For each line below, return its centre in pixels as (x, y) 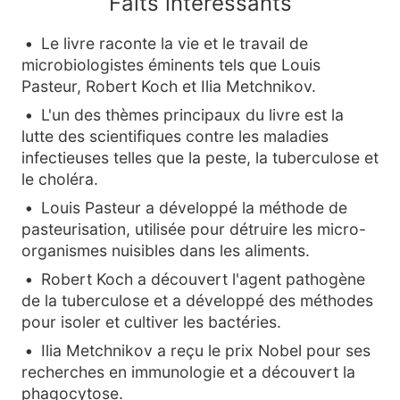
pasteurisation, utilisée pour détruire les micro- (194, 229)
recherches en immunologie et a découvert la (188, 372)
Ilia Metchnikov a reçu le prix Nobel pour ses (206, 350)
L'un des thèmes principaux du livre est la (192, 115)
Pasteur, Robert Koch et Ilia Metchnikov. (169, 86)
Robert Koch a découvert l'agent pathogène (203, 279)
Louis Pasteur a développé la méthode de (194, 208)
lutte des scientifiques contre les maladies (175, 136)
